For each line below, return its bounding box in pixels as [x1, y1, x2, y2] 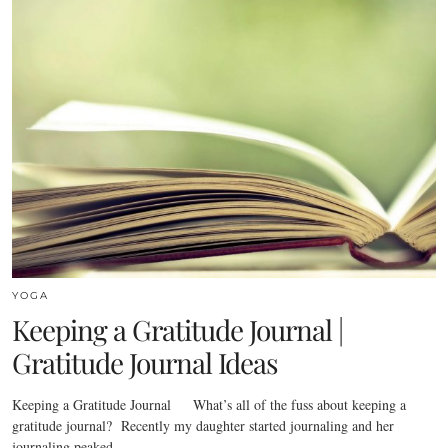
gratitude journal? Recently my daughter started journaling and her [12, 416, 394, 436]
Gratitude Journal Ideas [12, 344, 278, 382]
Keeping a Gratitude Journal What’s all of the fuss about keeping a [12, 395, 406, 415]
